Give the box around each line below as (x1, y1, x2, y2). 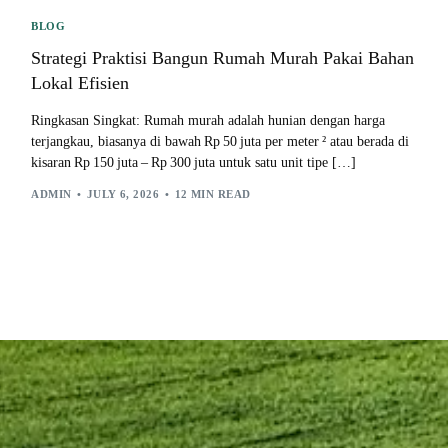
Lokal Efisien (31, 72, 130, 93)
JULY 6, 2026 (86, 188, 160, 201)
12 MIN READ (174, 188, 251, 201)
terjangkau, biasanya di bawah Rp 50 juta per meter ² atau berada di (31, 133, 410, 149)
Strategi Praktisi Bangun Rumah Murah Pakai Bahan (31, 47, 415, 68)
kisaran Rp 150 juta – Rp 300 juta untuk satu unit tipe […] (31, 154, 357, 170)
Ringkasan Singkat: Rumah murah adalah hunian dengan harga (31, 112, 386, 128)
